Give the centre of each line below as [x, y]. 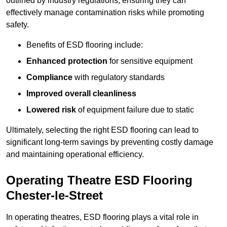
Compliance [49, 78]
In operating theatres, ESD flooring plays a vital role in [102, 217]
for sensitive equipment [150, 61]
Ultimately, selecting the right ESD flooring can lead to [102, 130]
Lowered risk [51, 110]
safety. [17, 25]
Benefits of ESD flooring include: [85, 45]
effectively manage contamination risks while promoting [105, 13]
